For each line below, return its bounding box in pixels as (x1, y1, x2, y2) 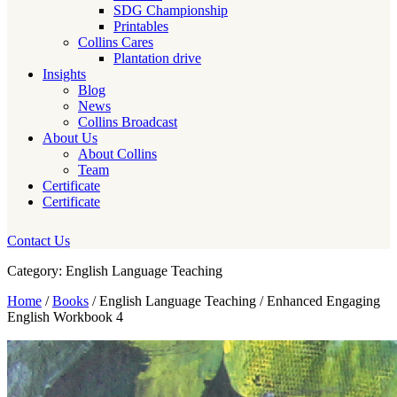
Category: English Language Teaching (7, 263, 222, 278)
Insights (43, 66, 86, 82)
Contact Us (7, 233, 70, 248)
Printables (113, 19, 168, 34)
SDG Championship (113, 3, 228, 18)
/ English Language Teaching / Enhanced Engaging (89, 293, 380, 308)
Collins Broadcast (78, 114, 177, 129)
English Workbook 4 (7, 309, 123, 324)
